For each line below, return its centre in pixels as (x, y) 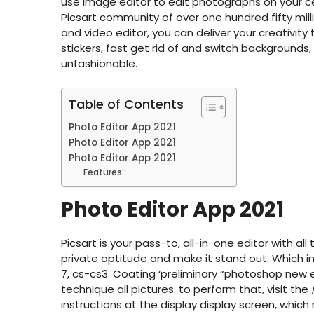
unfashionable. (99, 64)
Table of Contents (126, 104)
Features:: (105, 172)
